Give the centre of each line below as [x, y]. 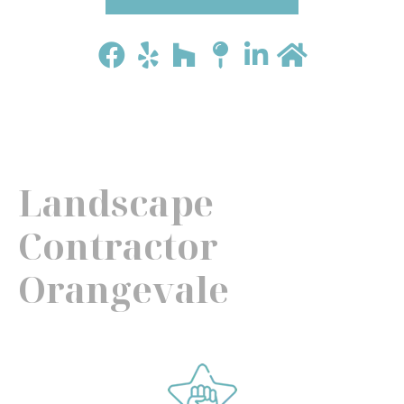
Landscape [116, 202]
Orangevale [124, 289]
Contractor [118, 246]
